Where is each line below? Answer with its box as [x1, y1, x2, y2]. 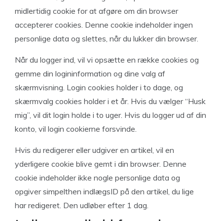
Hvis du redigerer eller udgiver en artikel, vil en [15, 145, 174, 155]
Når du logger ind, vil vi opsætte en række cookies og [15, 55, 199, 65]
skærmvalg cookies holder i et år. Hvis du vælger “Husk [15, 96, 206, 106]
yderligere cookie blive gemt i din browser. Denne [15, 159, 186, 169]
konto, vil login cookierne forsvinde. [15, 124, 137, 134]
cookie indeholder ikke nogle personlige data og [15, 173, 180, 183]
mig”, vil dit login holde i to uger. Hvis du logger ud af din [15, 110, 206, 120]
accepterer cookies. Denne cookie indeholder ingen [15, 20, 193, 30]
